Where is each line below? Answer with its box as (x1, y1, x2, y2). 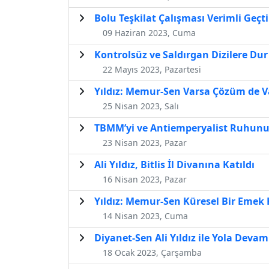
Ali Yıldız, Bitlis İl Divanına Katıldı (94, 157, 255, 171)
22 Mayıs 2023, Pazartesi (103, 63, 201, 75)
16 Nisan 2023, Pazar (103, 173, 187, 185)
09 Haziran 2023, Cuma (103, 26, 196, 38)
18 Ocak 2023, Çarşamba (103, 246, 202, 258)
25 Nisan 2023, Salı (103, 100, 179, 112)
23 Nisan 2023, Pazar (103, 136, 187, 148)
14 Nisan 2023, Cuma (103, 210, 188, 222)
